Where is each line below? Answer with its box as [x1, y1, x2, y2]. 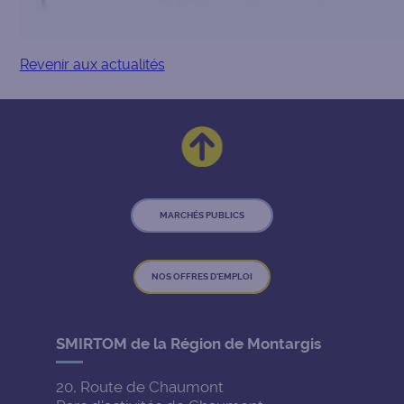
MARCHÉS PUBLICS [160, 210, 244, 221]
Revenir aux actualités [19, 56, 165, 74]
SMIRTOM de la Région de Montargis [56, 335, 322, 353]
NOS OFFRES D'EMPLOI [151, 271, 252, 282]
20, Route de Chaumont [56, 378, 225, 397]
